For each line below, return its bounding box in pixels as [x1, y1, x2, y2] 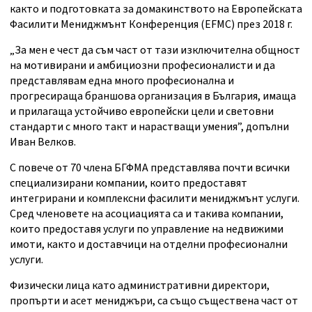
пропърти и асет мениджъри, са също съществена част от [10, 293, 298, 309]
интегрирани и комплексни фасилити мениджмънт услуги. [10, 191, 299, 206]
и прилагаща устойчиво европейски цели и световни [10, 104, 274, 119]
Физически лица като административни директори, [10, 278, 270, 293]
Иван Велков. [10, 134, 76, 150]
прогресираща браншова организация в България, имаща [10, 88, 296, 104]
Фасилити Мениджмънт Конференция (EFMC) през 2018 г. [10, 17, 292, 32]
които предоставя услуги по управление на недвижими [10, 221, 283, 237]
